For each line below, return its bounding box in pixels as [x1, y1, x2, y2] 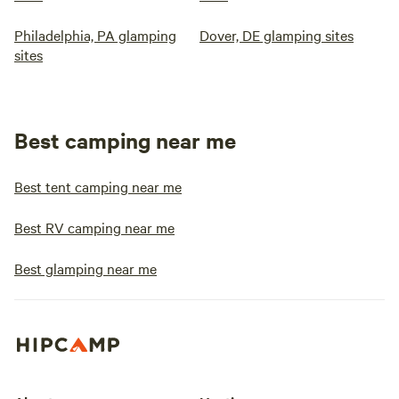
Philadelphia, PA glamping [14, 25, 176, 45]
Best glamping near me [14, 258, 157, 278]
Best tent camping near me [14, 176, 182, 196]
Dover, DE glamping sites [199, 25, 354, 45]
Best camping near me [14, 126, 236, 154]
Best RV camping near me [14, 217, 175, 237]
